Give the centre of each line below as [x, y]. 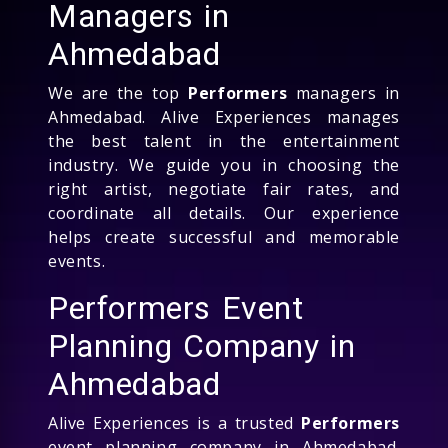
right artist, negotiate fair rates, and [224, 188]
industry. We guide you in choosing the [224, 164]
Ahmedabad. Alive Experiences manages [224, 116]
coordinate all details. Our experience [224, 212]
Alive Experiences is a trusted [174, 422]
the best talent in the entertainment [224, 140]
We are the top [118, 92]
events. [77, 260]
